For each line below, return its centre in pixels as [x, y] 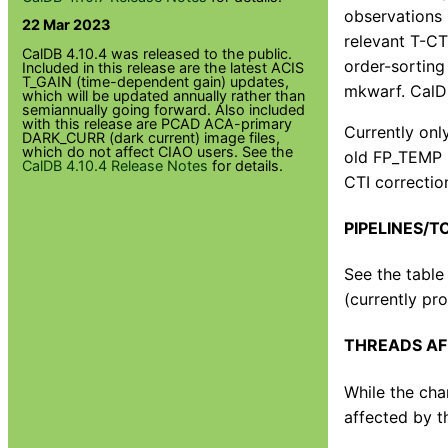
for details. [246, 165]
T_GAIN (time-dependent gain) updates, [156, 81]
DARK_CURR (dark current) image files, [151, 137]
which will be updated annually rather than [164, 95]
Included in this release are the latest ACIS [163, 67]
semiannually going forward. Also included [164, 109]
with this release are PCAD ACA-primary [157, 123]
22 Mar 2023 [66, 25]
